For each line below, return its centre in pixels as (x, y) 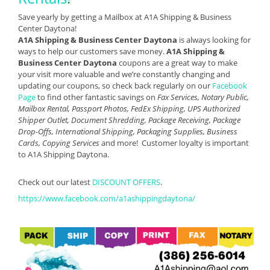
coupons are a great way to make (178, 62)
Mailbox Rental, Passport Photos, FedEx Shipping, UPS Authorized (129, 108)
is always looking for (214, 39)
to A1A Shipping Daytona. (64, 154)
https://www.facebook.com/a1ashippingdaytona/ (107, 198)
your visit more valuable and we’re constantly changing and (124, 74)
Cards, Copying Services (60, 143)
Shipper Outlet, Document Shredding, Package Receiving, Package (129, 120)
